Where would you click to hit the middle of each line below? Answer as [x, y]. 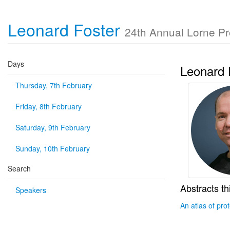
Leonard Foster [66, 29]
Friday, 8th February [49, 106]
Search [19, 168]
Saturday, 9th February [53, 127]
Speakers [31, 190]
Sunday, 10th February [53, 148]
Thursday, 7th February [54, 85]
